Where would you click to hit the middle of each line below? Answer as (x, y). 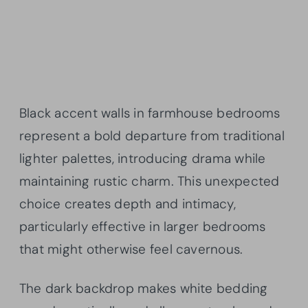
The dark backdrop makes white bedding (144, 288)
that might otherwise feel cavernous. (131, 249)
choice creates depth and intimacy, (128, 203)
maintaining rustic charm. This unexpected (150, 181)
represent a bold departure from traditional (152, 135)
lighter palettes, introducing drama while (143, 158)
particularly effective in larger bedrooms (143, 226)
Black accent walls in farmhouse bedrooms (150, 113)
